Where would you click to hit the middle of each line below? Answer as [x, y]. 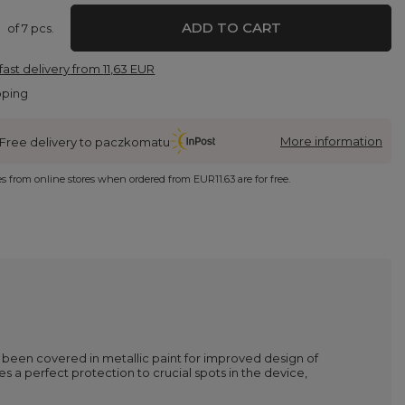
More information [331, 141]
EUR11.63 [215, 179]
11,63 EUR [129, 68]
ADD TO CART [231, 28]
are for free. [263, 179]
